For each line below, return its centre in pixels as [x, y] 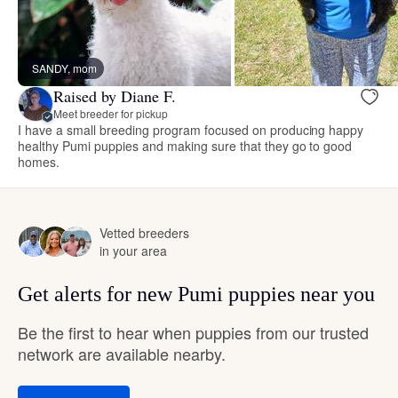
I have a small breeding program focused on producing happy [191, 129]
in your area [133, 250]
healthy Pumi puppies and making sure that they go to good [185, 145]
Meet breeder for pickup [111, 114]
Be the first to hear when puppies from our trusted [193, 332]
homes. [39, 161]
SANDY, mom [64, 68]
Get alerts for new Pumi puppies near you [196, 294]
